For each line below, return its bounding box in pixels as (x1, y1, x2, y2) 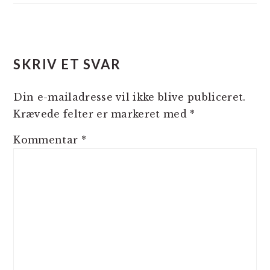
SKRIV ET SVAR (13, 56, 121, 72)
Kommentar (13, 134, 81, 146)
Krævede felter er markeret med (13, 108, 190, 120)
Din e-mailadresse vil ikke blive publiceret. (13, 91, 246, 103)
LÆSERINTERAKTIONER (13, 31, 224, 51)
